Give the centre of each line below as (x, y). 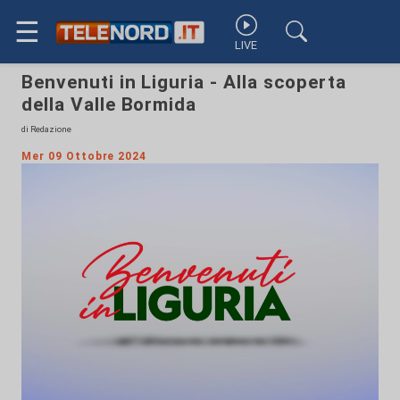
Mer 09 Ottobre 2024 (84, 156)
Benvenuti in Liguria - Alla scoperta (184, 82)
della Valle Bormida (109, 104)
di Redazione (46, 129)
